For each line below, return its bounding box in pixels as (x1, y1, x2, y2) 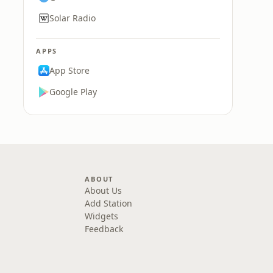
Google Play (49, 86, 97, 97)
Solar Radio (49, 12, 96, 24)
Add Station (85, 197, 133, 209)
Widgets (85, 210, 119, 222)
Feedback (85, 223, 124, 235)
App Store (49, 65, 90, 76)
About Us (85, 185, 122, 196)
